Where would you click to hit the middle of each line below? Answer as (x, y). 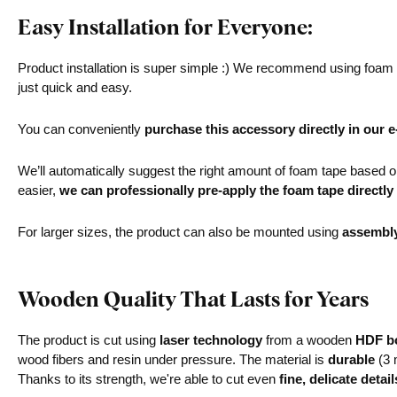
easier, (39, 190)
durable (351, 359)
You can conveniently (81, 129)
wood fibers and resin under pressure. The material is (173, 359)
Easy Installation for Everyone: (165, 26)
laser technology (211, 340)
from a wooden (309, 340)
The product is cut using (89, 340)
